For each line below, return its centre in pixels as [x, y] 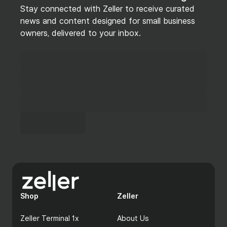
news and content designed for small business [108, 21]
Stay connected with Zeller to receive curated [107, 9]
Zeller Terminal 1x [50, 218]
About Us [133, 218]
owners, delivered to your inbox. [81, 33]
